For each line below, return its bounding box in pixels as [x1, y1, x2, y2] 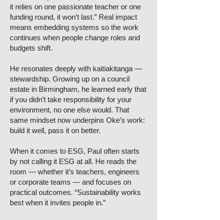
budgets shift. [10, 44, 53, 52]
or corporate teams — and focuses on [10, 178, 131, 186]
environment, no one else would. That [10, 106, 129, 114]
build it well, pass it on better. [10, 126, 101, 135]
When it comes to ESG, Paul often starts [10, 147, 139, 155]
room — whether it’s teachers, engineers [10, 167, 139, 176]
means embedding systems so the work [10, 23, 138, 31]
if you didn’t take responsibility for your [10, 95, 132, 104]
